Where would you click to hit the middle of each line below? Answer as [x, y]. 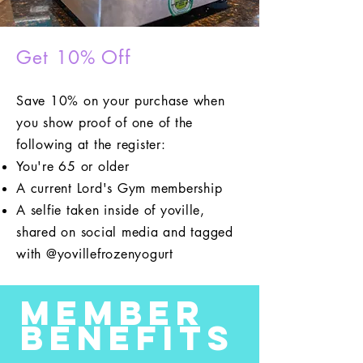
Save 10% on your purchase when [121, 101]
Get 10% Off [73, 58]
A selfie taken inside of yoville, [111, 210]
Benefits [128, 338]
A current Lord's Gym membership [120, 188]
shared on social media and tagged [125, 232]
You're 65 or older [73, 167]
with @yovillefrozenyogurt [95, 254]
